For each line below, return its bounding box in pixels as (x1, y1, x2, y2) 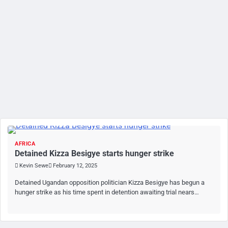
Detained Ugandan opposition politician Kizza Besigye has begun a (15, 178, 205, 186)
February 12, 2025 (53, 162, 97, 169)
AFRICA (15, 140, 35, 147)
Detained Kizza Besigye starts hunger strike (15, 149, 174, 158)
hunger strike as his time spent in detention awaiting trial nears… (15, 188, 199, 196)
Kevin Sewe (19, 162, 48, 169)
